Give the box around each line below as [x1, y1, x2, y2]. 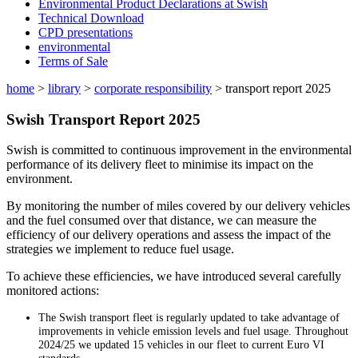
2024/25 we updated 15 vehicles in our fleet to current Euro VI [38, 338, 324, 352]
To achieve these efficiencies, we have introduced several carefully [6, 269, 341, 284]
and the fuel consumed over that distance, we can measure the [6, 213, 316, 228]
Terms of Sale [38, 54, 108, 68]
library [48, 82, 81, 95]
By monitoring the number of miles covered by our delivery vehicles [6, 199, 350, 213]
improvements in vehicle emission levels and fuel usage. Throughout [38, 324, 348, 338]
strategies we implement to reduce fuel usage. [6, 242, 234, 257]
